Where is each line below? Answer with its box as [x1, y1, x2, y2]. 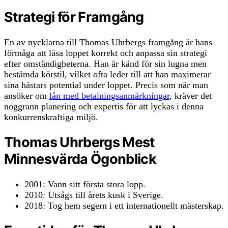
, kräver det [169, 90, 212, 101]
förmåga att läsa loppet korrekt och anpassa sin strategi [4, 47, 207, 58]
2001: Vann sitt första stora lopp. [24, 179, 146, 189]
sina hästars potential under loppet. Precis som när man [4, 79, 208, 90]
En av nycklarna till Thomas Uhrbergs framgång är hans [4, 37, 212, 47]
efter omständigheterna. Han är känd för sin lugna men [4, 58, 207, 69]
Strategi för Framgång [4, 9, 144, 26]
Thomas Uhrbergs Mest [4, 134, 155, 151]
